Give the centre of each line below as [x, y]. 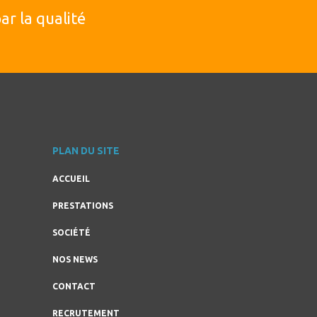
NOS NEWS [75, 259]
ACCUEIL [71, 179]
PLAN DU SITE [86, 151]
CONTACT [74, 286]
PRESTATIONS [82, 206]
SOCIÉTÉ [71, 232]
